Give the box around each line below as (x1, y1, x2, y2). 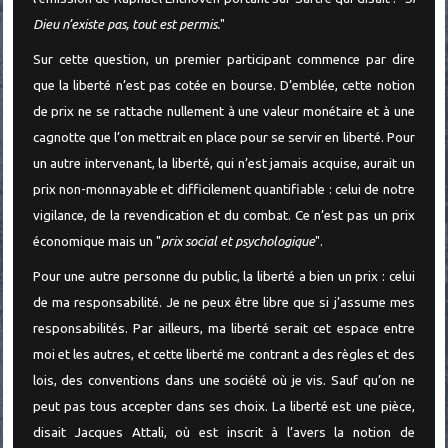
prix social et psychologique (160, 233, 315, 249)
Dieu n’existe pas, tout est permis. (32, 16, 220, 32)
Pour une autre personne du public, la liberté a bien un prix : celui (32, 268, 415, 284)
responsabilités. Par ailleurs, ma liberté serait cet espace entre (32, 320, 415, 336)
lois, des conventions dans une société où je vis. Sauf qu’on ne (32, 372, 415, 388)
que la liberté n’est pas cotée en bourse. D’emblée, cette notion (32, 77, 415, 93)
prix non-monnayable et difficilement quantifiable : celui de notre (32, 181, 415, 197)
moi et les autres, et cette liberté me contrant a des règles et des (32, 346, 415, 362)
